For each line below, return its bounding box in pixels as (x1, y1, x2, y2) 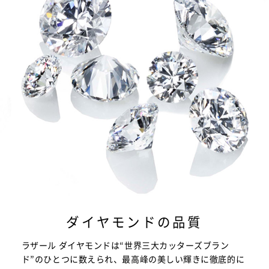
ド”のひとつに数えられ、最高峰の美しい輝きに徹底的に (21, 252, 245, 265)
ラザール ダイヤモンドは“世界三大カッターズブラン (21, 238, 229, 251)
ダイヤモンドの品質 (66, 212, 203, 232)
